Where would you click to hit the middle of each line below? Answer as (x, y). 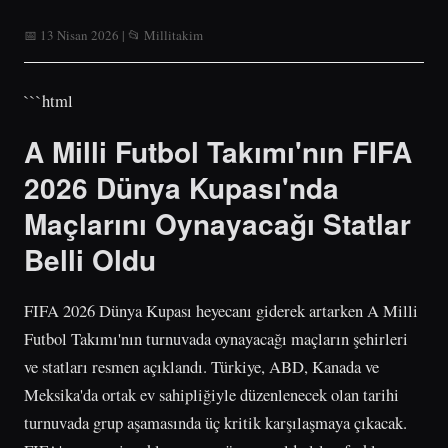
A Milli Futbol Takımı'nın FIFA (218, 151)
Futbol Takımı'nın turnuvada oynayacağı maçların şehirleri (216, 338)
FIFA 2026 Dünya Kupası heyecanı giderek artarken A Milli (221, 310)
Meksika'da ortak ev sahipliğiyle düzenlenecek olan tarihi (211, 394)
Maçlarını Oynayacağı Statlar (217, 223)
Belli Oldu (90, 259)
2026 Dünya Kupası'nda (181, 187)
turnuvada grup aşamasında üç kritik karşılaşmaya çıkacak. (215, 422)
